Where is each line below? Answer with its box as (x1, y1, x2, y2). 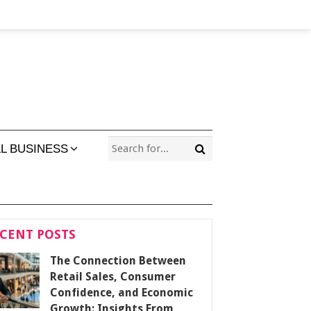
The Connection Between (50, 254, 186, 267)
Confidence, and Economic (50, 286, 193, 299)
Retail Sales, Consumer (50, 270, 176, 283)
